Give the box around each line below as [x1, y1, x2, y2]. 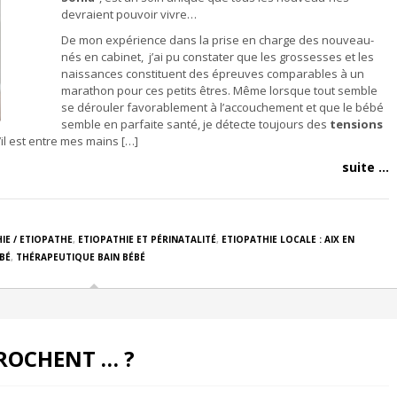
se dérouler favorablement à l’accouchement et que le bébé [61, 99, 384, 115]
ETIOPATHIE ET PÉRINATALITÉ [78, 233, 216, 245]
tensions [330, 116, 383, 132]
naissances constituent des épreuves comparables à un [61, 66, 364, 82]
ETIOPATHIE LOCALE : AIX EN [222, 233, 354, 245]
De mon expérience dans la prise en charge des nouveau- [61, 32, 374, 48]
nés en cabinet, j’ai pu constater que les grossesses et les [61, 49, 374, 65]
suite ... [342, 159, 389, 175]
